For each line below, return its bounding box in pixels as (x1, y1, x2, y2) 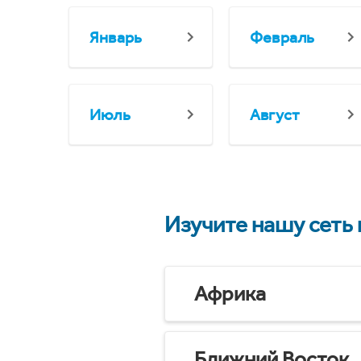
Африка (194, 281, 266, 306)
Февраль (250, 27, 315, 47)
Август (250, 105, 301, 124)
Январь (89, 27, 143, 47)
